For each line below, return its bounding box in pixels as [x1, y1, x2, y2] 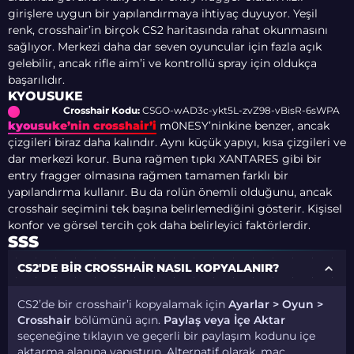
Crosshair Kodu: [63, 104, 140, 117]
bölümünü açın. [71, 313, 164, 326]
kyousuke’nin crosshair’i [8, 119, 156, 134]
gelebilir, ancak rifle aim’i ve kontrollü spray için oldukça [8, 56, 317, 71]
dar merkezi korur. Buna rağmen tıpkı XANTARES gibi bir [8, 152, 322, 167]
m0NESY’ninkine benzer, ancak [156, 119, 330, 134]
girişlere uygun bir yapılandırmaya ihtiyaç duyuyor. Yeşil [8, 6, 318, 21]
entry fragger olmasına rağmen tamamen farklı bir [8, 168, 288, 183]
